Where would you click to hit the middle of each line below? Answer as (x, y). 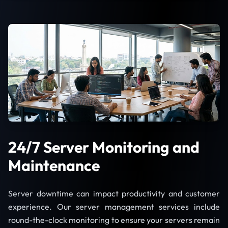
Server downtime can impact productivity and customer (114, 194)
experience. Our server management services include (114, 207)
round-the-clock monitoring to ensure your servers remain (114, 220)
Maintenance (54, 166)
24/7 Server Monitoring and (104, 147)
